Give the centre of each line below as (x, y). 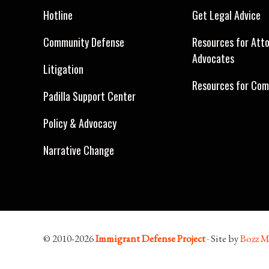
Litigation (63, 69)
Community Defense (84, 42)
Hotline (58, 15)
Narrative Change (79, 150)
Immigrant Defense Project (150, 238)
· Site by (223, 238)
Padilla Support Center (89, 96)
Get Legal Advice (226, 15)
